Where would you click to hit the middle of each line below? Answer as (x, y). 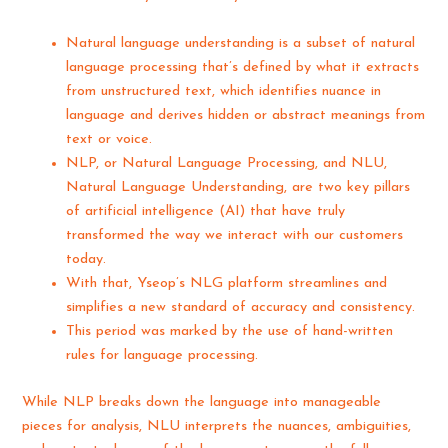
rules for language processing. (162, 355)
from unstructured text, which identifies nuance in (224, 91)
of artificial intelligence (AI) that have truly (206, 211)
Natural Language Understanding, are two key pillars (238, 187)
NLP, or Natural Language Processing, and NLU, (227, 163)
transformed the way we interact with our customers (235, 235)
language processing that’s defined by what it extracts (243, 67)
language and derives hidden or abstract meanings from (246, 115)
